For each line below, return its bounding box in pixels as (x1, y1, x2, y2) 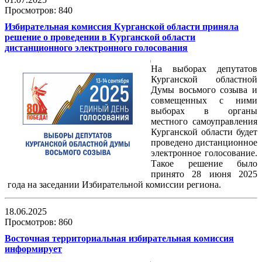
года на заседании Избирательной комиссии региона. (8, 180, 221, 190)
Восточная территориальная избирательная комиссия (5, 233, 234, 244)
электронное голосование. (151, 148, 257, 158)
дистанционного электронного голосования (5, 43, 188, 53)
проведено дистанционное (151, 137, 257, 148)
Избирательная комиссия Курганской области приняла (5, 22, 239, 32)
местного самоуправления (151, 116, 257, 127)
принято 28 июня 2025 (151, 169, 257, 180)
